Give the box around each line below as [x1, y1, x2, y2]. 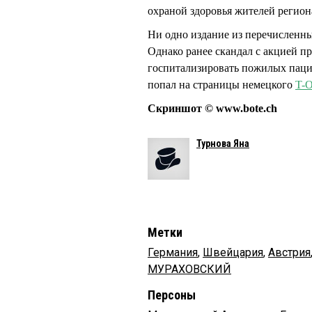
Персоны [148, 288, 196, 303]
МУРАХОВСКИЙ [148, 263, 231, 276]
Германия [148, 246, 198, 260]
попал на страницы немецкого [148, 79, 295, 91]
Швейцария [203, 246, 263, 260]
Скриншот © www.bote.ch [148, 102, 277, 115]
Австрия [268, 246, 311, 260]
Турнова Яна [196, 138, 249, 150]
